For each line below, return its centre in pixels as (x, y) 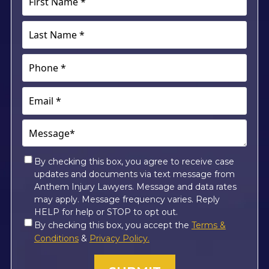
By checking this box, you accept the (113, 225)
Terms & (208, 225)
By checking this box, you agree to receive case (134, 162)
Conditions (56, 239)
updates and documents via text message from (134, 174)
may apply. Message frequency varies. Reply (127, 200)
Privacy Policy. (119, 239)
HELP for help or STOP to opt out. (106, 212)
